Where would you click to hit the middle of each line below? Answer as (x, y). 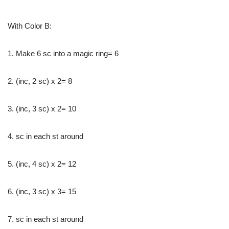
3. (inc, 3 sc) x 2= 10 (42, 108)
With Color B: (30, 26)
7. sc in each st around (45, 219)
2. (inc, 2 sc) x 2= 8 (40, 81)
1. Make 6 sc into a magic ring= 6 (63, 53)
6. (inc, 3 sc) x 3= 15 (42, 191)
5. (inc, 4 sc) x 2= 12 (42, 164)
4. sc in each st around (45, 136)
